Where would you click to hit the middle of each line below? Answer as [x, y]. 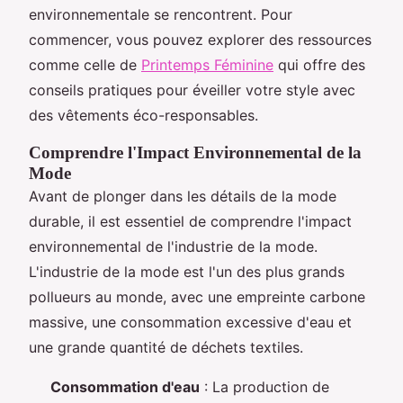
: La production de [264, 386]
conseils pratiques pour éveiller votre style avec [192, 90]
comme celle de [85, 64]
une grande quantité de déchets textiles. [166, 347]
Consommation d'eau [125, 386]
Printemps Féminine [207, 64]
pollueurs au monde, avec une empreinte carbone [197, 296]
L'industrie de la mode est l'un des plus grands [187, 271]
